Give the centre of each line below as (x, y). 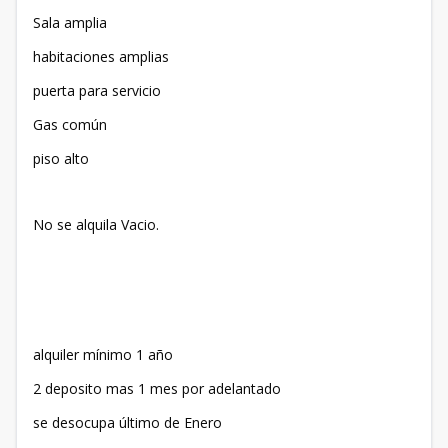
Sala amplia (70, 22)
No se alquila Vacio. (96, 224)
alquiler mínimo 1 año (103, 354)
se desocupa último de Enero (127, 422)
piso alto (61, 158)
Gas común (70, 124)
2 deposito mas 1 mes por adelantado (157, 388)
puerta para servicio (97, 90)
